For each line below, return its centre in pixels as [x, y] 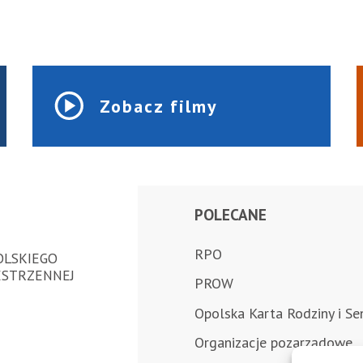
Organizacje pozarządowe [273, 343]
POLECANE [231, 214]
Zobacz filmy [159, 106]
